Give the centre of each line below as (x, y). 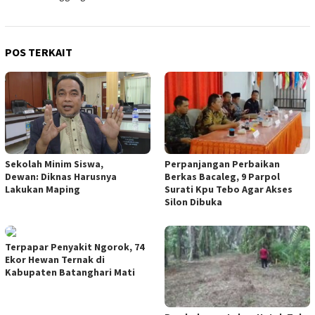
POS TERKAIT (39, 52)
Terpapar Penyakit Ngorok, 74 (75, 247)
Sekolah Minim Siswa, (54, 164)
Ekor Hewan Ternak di (55, 260)
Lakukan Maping (43, 189)
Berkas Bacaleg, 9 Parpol (222, 177)
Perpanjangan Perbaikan (222, 164)
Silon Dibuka (193, 202)
